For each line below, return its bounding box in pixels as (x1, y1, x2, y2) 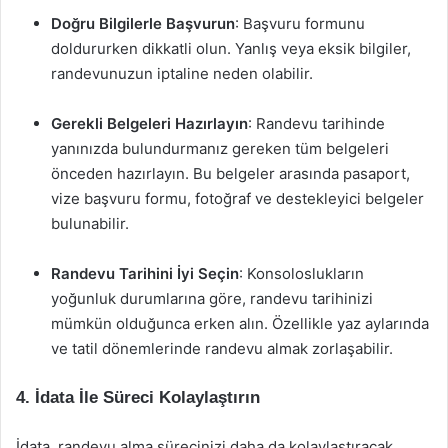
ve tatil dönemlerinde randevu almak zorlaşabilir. (51, 339, 393, 358)
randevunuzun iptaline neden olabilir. (51, 64, 313, 83)
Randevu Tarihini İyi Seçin (51, 264, 239, 283)
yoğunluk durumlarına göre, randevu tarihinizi (51, 289, 373, 308)
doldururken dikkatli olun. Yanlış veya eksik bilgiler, (51, 39, 411, 58)
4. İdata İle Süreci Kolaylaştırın (16, 388, 260, 407)
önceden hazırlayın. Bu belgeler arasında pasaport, (51, 164, 410, 183)
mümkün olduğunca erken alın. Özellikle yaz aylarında (51, 314, 429, 333)
